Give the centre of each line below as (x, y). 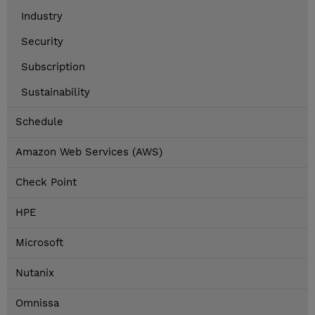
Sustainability (56, 92)
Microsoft (39, 243)
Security (42, 42)
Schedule (39, 122)
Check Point (46, 182)
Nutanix (35, 273)
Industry (42, 17)
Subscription (53, 67)
